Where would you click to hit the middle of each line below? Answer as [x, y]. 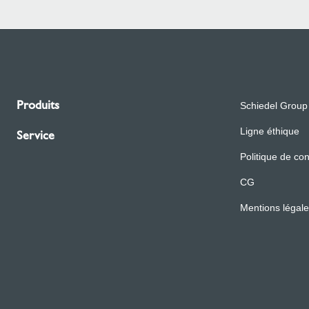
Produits [38, 105]
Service [36, 135]
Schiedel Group [274, 106]
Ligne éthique [270, 131]
